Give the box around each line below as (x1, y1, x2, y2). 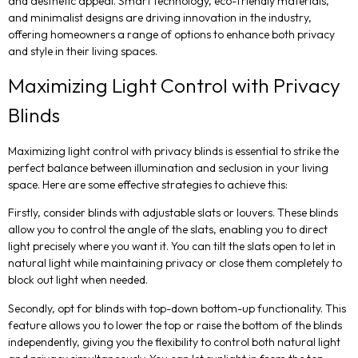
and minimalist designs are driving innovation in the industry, (8, 10, 312, 25)
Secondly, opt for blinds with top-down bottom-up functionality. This (8, 300, 346, 316)
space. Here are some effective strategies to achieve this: (8, 177, 288, 192)
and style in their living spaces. (8, 43, 157, 58)
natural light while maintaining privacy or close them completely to (8, 256, 342, 271)
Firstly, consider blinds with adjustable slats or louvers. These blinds (8, 205, 338, 221)
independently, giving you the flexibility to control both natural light (8, 334, 340, 349)
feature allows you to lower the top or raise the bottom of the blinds (8, 317, 342, 332)
